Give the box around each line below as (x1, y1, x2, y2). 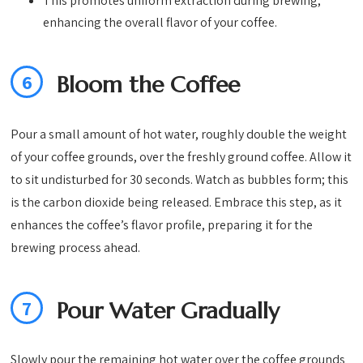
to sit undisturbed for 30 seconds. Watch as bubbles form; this (11, 170, 349, 188)
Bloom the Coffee (57, 70, 241, 100)
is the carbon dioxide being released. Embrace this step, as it (11, 193, 343, 211)
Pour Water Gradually (57, 296, 280, 325)
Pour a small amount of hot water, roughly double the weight (11, 125, 348, 143)
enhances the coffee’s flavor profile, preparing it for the (11, 216, 314, 233)
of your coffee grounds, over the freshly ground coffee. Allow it (11, 147, 352, 165)
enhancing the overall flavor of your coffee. (43, 14, 278, 32)
